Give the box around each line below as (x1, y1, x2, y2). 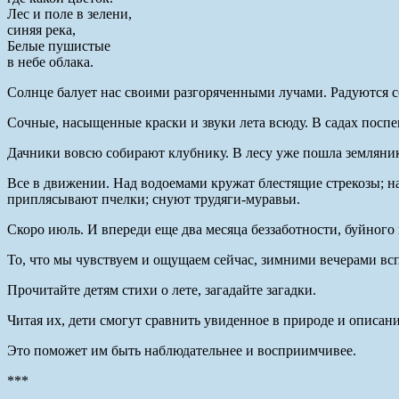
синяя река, (7, 21, 76, 37)
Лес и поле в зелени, (7, 5, 132, 21)
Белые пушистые (7, 37, 110, 53)
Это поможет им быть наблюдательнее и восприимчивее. (7, 342, 356, 358)
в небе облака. (7, 53, 94, 69)
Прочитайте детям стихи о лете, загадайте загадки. (7, 281, 316, 297)
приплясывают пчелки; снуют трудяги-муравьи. (7, 191, 300, 207)
